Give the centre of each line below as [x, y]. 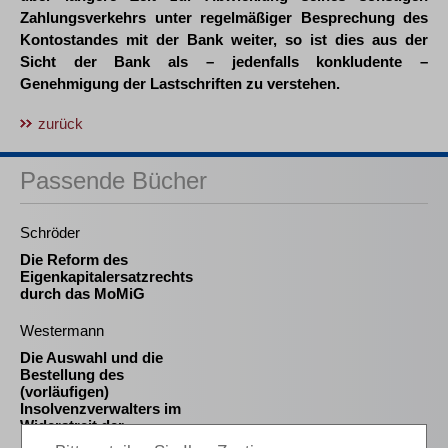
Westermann [62, 330]
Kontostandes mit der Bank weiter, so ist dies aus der [224, 39]
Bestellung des [72, 374]
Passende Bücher [113, 180]
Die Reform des [74, 259]
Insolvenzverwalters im [100, 408]
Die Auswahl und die [91, 357]
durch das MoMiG [82, 293]
